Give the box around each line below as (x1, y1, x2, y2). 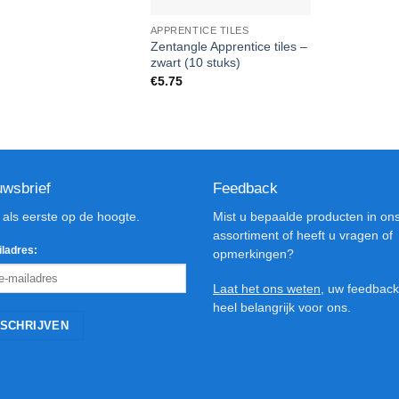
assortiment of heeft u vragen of (213, 229, 393, 243)
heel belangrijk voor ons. (213, 300, 351, 314)
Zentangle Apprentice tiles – (150, 39, 307, 54)
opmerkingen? (213, 248, 294, 262)
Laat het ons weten (213, 281, 321, 296)
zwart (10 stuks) (150, 55, 240, 70)
